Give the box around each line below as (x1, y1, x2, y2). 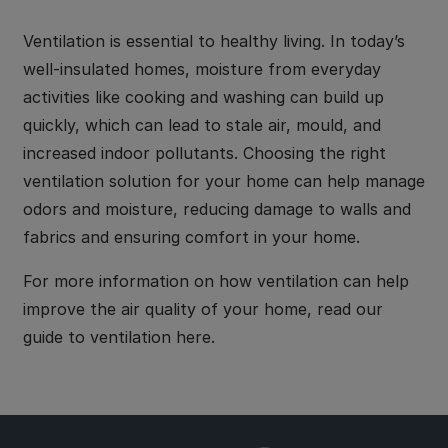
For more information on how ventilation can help (23, 271, 409, 291)
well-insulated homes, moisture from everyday (23, 59, 381, 79)
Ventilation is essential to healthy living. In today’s (23, 31, 405, 51)
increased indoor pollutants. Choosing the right (23, 143, 386, 163)
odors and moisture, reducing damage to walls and (23, 199, 411, 219)
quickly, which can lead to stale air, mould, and (23, 115, 381, 135)
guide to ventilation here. (23, 327, 220, 347)
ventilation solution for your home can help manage (23, 171, 425, 191)
